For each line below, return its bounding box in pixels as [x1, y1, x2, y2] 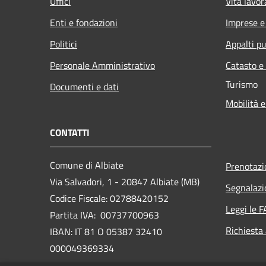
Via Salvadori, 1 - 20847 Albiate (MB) [50, 174, 199, 189]
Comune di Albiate [50, 157, 123, 172]
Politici [50, 36, 77, 51]
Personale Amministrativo [50, 58, 155, 72]
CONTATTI [50, 125, 90, 140]
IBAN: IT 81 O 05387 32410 [50, 224, 162, 239]
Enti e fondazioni [50, 15, 118, 30]
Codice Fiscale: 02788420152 [50, 191, 169, 205]
